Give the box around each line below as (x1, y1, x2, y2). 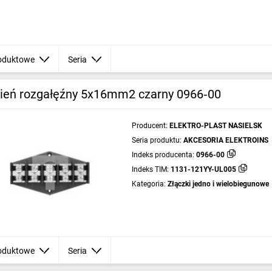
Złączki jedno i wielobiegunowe (167, 180, 269, 188)
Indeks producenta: (131, 151, 194, 159)
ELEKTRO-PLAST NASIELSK (169, 121, 262, 130)
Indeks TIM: (131, 165, 169, 174)
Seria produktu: (131, 136, 182, 144)
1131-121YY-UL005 (170, 165, 236, 174)
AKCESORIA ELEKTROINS (183, 136, 268, 144)
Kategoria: (131, 180, 166, 188)
